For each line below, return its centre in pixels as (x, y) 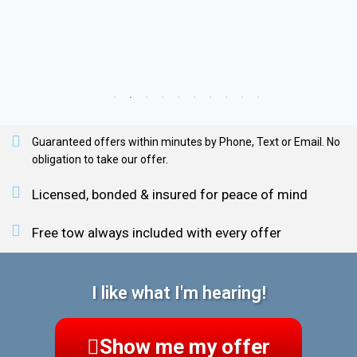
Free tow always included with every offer (157, 233)
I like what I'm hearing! (178, 293)
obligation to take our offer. (100, 159)
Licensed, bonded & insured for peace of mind (170, 194)
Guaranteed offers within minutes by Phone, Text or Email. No (186, 142)
